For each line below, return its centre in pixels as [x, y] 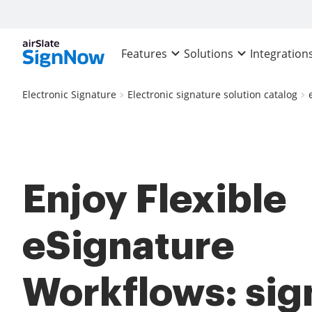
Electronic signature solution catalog [212, 94]
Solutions [209, 54]
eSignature [128, 246]
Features [145, 54]
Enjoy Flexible [155, 200]
